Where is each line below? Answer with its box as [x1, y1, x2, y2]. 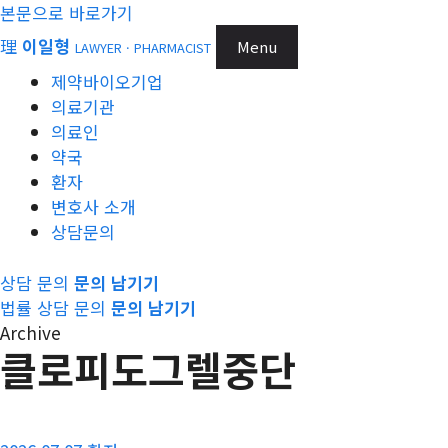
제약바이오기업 [51, 69, 163, 94]
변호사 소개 [51, 194, 136, 219]
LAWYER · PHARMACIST [75, 38, 211, 57]
